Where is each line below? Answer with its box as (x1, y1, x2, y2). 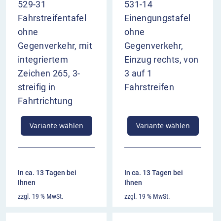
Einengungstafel (124, 13, 191, 24)
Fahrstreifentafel (18, 13, 86, 24)
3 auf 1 (124, 68, 152, 79)
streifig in (18, 82, 56, 93)
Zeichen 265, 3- (18, 68, 80, 79)
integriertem (18, 54, 69, 65)
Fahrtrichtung (18, 96, 73, 107)
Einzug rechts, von (124, 54, 199, 65)
